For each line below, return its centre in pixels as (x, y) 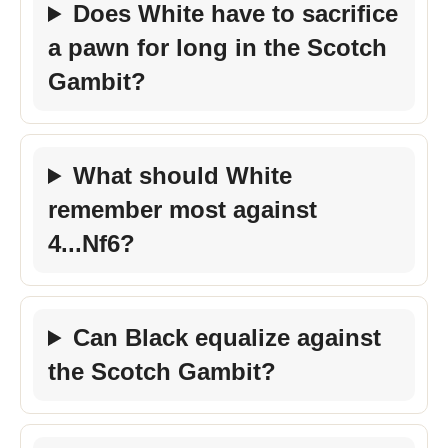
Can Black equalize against (227, 337)
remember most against (182, 209)
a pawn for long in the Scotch (217, 47)
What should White (183, 175)
